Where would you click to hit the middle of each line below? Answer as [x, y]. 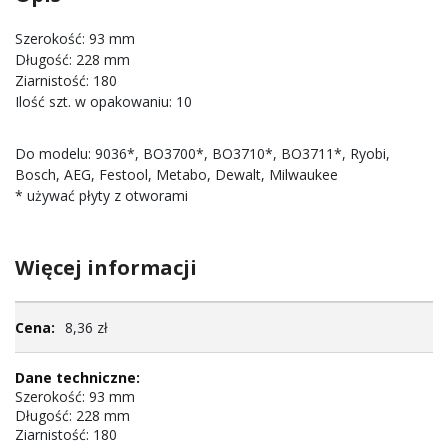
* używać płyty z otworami [101, 195]
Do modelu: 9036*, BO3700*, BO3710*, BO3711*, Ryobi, [202, 153]
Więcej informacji [106, 267]
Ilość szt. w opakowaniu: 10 [103, 101]
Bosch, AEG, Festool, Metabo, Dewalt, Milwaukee [176, 174]
